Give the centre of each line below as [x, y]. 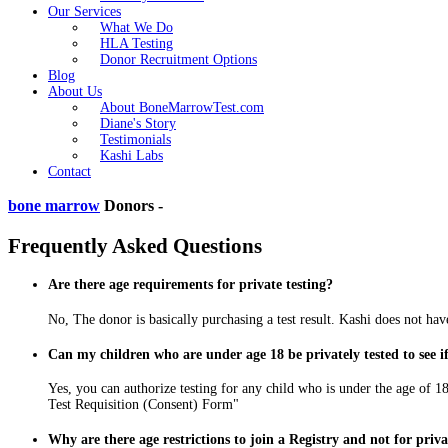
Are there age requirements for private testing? [190, 285]
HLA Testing [136, 44]
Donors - [131, 206]
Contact [69, 172]
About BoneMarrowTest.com [182, 108]
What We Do [136, 28]
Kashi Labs [131, 156]
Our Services [84, 12]
